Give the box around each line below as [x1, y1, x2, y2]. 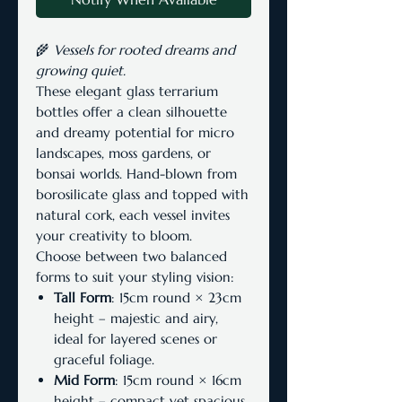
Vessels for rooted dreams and [54, 41, 235, 58]
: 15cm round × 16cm [115, 371, 241, 389]
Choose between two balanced [36, 248, 227, 265]
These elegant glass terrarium [36, 83, 218, 100]
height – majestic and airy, [54, 310, 218, 327]
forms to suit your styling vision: [36, 268, 234, 285]
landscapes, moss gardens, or [36, 144, 211, 162]
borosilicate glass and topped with [36, 186, 249, 203]
